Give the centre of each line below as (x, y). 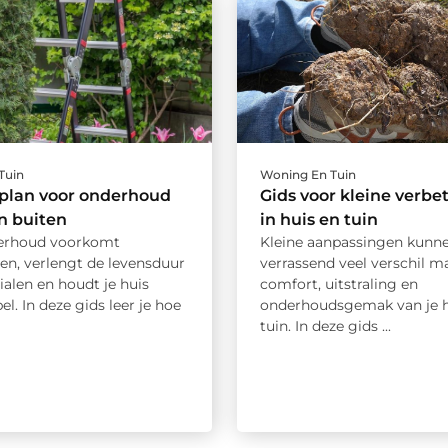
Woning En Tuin (307, 175)
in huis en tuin (318, 220)
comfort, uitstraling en (338, 284)
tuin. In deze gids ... (325, 326)
